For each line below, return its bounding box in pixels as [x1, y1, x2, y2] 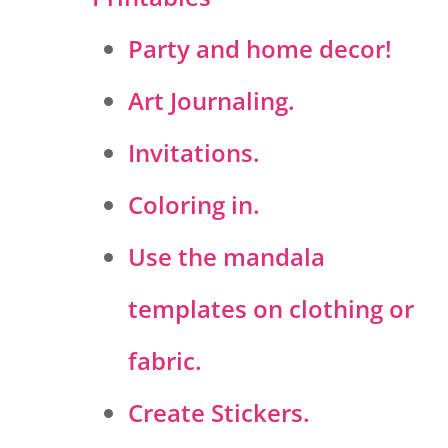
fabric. [128, 344, 202, 378]
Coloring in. [128, 188, 260, 222]
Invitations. [128, 136, 260, 170]
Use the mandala [128, 240, 325, 274]
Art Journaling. [128, 84, 295, 118]
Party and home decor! [128, 32, 392, 66]
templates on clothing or [128, 292, 414, 326]
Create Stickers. [128, 396, 310, 430]
